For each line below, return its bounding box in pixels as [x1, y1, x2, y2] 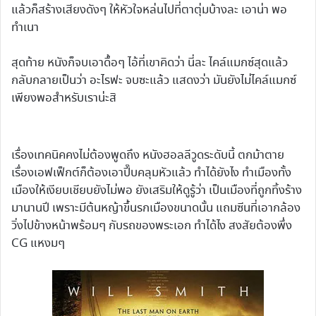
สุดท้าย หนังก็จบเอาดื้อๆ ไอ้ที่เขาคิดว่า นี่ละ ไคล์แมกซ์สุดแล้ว [11, 54, 288, 72]
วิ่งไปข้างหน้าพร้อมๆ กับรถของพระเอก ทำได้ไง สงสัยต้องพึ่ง [11, 217, 292, 236]
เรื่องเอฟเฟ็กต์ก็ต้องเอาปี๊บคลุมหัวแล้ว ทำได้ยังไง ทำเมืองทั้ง [11, 164, 291, 183]
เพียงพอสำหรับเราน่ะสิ [11, 89, 116, 107]
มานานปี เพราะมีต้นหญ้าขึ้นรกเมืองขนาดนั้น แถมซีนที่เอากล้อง [11, 200, 300, 218]
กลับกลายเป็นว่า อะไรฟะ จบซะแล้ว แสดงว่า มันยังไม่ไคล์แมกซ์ [11, 71, 296, 90]
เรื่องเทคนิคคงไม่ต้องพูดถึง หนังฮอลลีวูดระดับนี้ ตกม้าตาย [11, 147, 284, 165]
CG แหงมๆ [11, 235, 65, 253]
